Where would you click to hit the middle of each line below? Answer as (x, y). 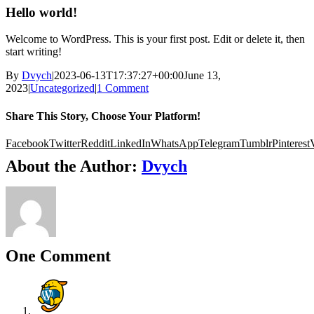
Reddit (95, 143)
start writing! (34, 52)
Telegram (219, 143)
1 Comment (123, 88)
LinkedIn (130, 143)
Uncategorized (62, 88)
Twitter (65, 143)
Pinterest (291, 143)
